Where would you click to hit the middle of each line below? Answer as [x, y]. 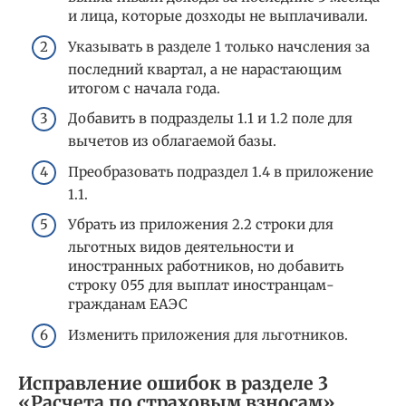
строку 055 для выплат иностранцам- [201, 285]
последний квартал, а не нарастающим [205, 69]
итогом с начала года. [144, 88]
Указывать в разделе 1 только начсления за [219, 46]
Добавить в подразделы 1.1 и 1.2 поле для [210, 119]
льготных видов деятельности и [181, 247]
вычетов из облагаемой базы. [172, 141]
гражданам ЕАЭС [128, 304]
